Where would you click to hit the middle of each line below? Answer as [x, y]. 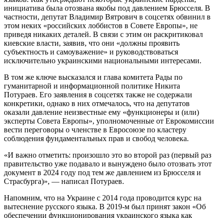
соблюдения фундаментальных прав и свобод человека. [96, 138]
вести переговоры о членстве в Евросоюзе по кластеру [95, 129]
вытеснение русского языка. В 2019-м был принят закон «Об [105, 206]
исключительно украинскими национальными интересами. [103, 60]
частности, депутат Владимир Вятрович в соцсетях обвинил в [107, 17]
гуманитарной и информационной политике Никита [92, 86]
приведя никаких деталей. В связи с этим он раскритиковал [103, 34]
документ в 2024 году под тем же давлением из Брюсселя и [102, 172]
